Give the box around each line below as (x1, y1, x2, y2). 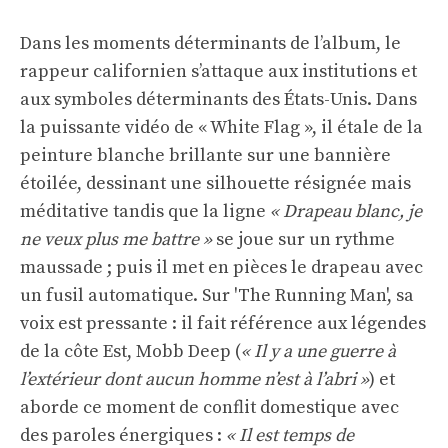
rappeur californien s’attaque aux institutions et (20, 60, 417, 84)
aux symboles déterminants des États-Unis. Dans (20, 88, 417, 112)
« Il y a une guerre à (241, 340, 396, 364)
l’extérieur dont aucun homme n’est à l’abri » (20, 368, 369, 392)
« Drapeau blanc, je (270, 200, 422, 224)
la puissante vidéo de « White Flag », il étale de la (20, 116, 423, 140)
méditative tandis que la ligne (20, 200, 270, 224)
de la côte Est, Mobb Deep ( (20, 340, 241, 364)
